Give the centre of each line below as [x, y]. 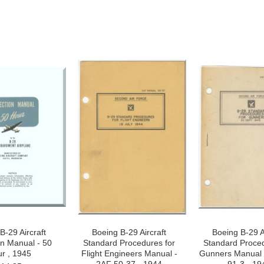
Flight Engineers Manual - [129, 253]
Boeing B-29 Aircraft [129, 232]
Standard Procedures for [129, 243]
